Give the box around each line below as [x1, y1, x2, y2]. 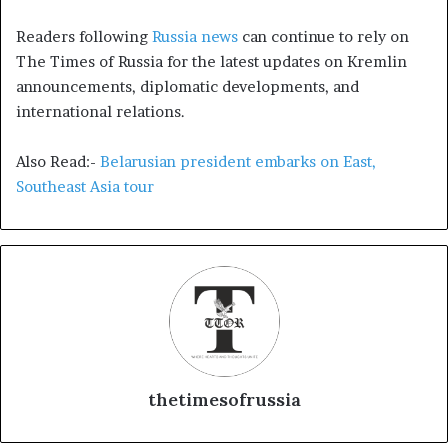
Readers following [16, 26, 152, 46]
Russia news [152, 26, 238, 46]
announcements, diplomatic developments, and [16, 76, 359, 96]
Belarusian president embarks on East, [100, 151, 376, 171]
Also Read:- [16, 151, 100, 171]
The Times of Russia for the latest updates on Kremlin [16, 51, 407, 71]
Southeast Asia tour [16, 176, 154, 196]
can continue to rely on [238, 26, 409, 46]
